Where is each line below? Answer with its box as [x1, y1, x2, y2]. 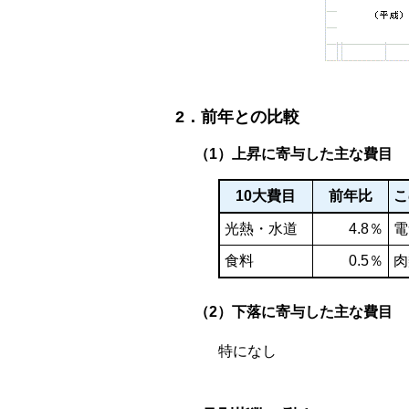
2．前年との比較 [175, 108, 299, 126]
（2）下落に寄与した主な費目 [194, 304, 393, 320]
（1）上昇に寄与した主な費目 [194, 146, 393, 162]
